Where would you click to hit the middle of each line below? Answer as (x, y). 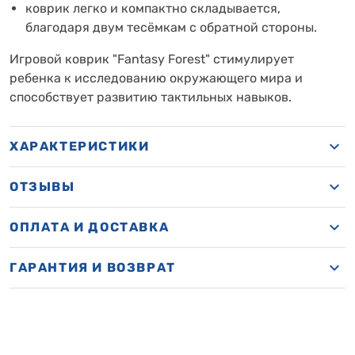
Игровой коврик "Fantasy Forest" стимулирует (152, 59)
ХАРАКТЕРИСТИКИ (80, 146)
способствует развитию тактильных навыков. (151, 97)
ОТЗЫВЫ (42, 187)
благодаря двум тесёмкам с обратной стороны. (171, 27)
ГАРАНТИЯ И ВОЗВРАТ (93, 267)
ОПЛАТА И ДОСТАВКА (90, 227)
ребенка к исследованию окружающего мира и (156, 78)
